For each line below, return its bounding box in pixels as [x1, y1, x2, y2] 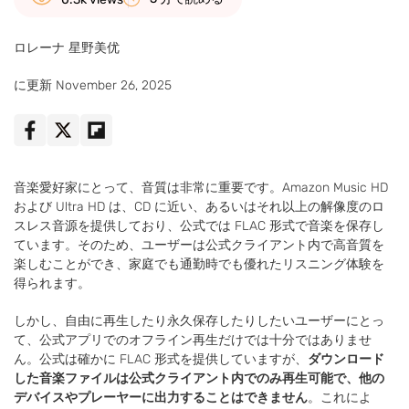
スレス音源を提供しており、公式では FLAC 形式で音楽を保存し [14, 218, 384, 234]
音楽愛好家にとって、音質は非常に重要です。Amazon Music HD [14, 180, 388, 195]
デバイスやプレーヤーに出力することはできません [14, 390, 308, 405]
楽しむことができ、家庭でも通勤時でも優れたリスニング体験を [14, 257, 384, 272]
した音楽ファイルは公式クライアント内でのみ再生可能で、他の [14, 371, 384, 386]
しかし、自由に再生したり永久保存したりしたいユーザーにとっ [14, 313, 384, 329]
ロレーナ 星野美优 [14, 40, 120, 56]
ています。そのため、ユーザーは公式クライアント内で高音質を [14, 237, 384, 253]
